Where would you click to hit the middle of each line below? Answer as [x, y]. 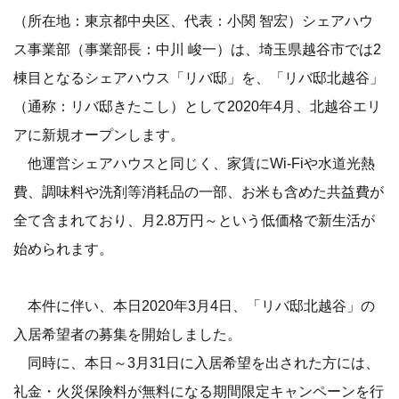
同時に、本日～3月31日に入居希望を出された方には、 [196, 363]
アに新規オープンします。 [99, 135]
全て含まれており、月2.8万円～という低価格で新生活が [194, 220]
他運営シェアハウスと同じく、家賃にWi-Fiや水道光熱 [194, 163]
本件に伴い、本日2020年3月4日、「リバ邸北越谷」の [194, 306]
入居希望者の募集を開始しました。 [127, 334]
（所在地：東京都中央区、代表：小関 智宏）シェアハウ [193, 21]
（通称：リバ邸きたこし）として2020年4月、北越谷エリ [197, 106]
